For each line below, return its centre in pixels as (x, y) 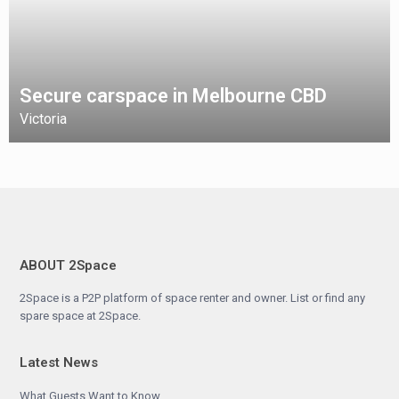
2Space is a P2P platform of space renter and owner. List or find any (192, 298)
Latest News (59, 362)
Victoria (43, 119)
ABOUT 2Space (68, 265)
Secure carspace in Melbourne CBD (173, 96)
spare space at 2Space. (80, 316)
